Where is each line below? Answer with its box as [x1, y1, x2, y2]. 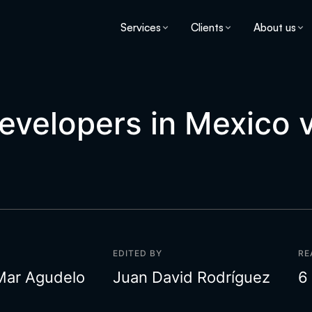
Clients [191, 19, 224, 34]
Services [120, 19, 161, 34]
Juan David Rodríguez [113, 268, 270, 286]
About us [253, 19, 296, 34]
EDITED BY [113, 248, 162, 258]
